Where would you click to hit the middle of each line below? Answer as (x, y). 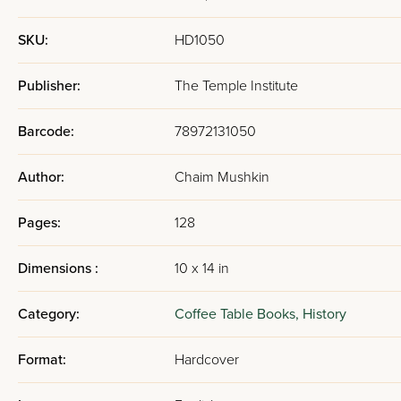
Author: (41, 177)
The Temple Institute (236, 86)
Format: (42, 360)
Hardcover (207, 360)
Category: (49, 314)
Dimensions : (58, 269)
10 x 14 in (202, 269)
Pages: (39, 223)
